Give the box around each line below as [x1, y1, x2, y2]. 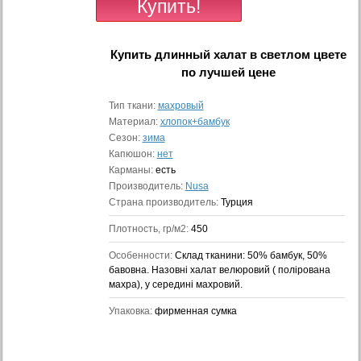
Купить [110, 48, 156, 61]
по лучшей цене [181, 65, 276, 79]
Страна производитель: [108, 197, 221, 208]
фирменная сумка [154, 305, 237, 317]
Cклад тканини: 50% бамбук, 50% [174, 250, 327, 261]
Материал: [108, 116, 160, 127]
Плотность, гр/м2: [108, 223, 191, 234]
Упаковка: [108, 305, 155, 317]
